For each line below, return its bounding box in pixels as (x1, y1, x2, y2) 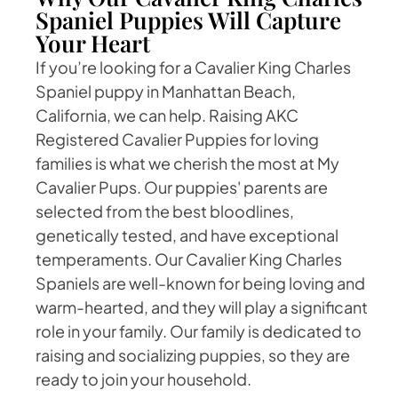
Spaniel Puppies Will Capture (36, 4, 341, 36)
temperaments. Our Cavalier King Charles (36, 248, 342, 269)
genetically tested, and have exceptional (36, 224, 338, 245)
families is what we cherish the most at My (36, 152, 339, 173)
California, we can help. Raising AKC (36, 104, 298, 125)
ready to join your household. (36, 368, 251, 389)
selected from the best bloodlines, (36, 200, 294, 221)
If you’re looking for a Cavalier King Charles (36, 56, 351, 77)
